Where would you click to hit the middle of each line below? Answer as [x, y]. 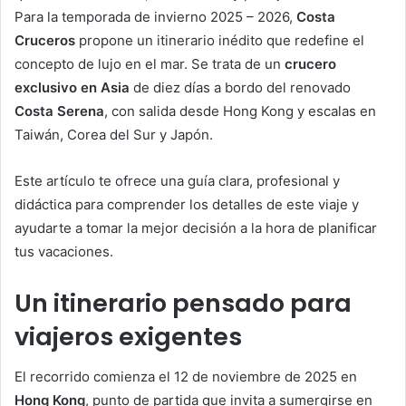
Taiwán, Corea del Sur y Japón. [114, 134]
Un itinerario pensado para [183, 303]
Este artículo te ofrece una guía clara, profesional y [177, 180]
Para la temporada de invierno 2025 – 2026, [155, 16]
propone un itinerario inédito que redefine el [220, 40]
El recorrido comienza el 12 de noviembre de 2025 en [186, 377]
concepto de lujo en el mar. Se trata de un [150, 63]
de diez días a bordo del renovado [240, 87]
